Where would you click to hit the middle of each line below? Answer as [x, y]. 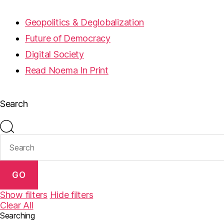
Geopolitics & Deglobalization [85, 22]
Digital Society [54, 54]
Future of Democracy [68, 38]
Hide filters [71, 195]
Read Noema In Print [67, 70]
